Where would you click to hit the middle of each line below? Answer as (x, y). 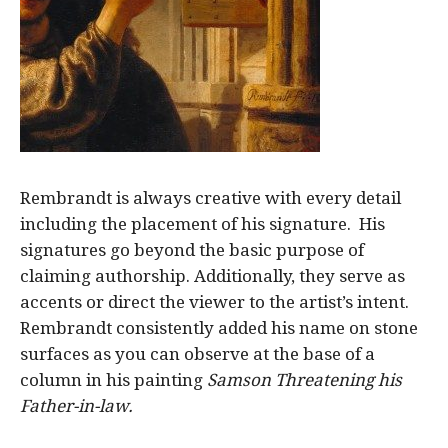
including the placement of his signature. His (202, 223)
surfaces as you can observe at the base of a (197, 353)
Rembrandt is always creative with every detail (210, 197)
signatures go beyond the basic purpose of (192, 249)
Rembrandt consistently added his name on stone (219, 327)
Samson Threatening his (304, 379)
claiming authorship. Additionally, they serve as (212, 275)
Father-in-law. (76, 405)
